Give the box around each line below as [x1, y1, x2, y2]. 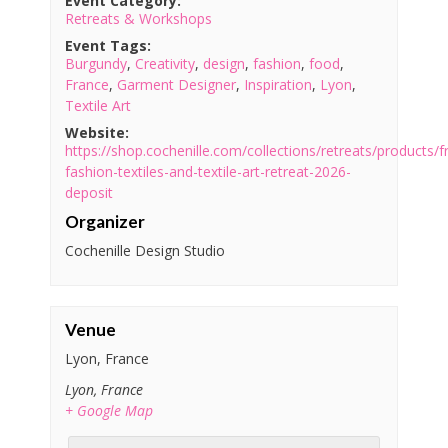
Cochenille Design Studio [64, 241, 225, 261]
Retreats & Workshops [64, 9, 212, 29]
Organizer [64, 211, 145, 233]
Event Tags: [64, 36, 151, 56]
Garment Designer [116, 75, 236, 95]
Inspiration [243, 75, 312, 95]
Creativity [134, 54, 195, 74]
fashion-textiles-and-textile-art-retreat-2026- [64, 162, 351, 182]
